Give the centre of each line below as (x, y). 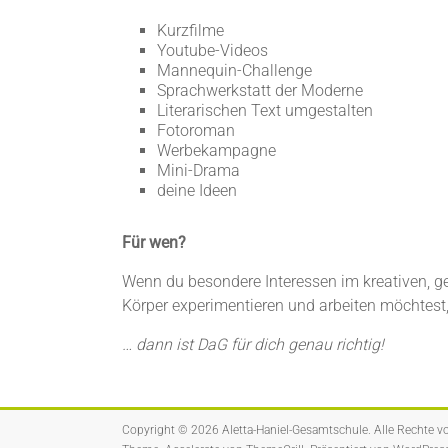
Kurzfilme (190, 30)
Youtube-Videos (212, 50)
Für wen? (154, 242)
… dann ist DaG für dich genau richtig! (253, 344)
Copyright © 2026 (172, 430)
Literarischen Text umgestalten (265, 110)
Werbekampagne (216, 150)
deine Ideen (197, 190)
